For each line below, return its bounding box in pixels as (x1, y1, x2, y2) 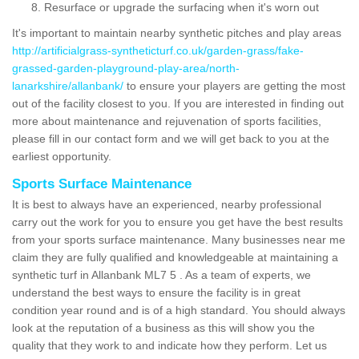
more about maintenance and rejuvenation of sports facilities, (12, 114, 321, 127)
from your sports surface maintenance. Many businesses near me (12, 232, 345, 246)
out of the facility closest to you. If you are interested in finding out (12, 96, 344, 110)
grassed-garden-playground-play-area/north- (12, 61, 240, 75)
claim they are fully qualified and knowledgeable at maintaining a (12, 250, 338, 264)
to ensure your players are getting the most (123, 79, 345, 92)
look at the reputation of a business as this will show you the (12, 321, 315, 334)
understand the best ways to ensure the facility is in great (12, 285, 301, 299)
